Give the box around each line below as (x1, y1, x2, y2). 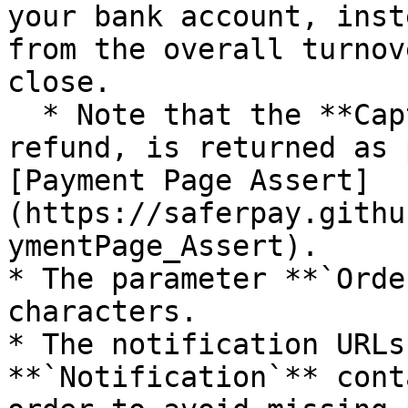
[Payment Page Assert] (7, 164, 371, 197)
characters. (7, 295, 198, 328)
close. (7, 66, 111, 98)
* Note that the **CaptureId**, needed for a (7, 98, 42, 131)
